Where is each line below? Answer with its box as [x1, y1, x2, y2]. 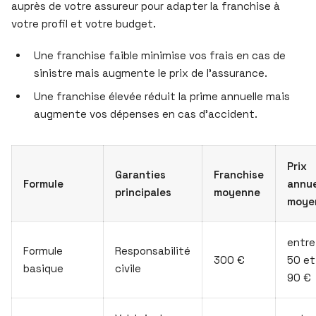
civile [115, 261, 141, 275]
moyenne [214, 185, 260, 199]
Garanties [115, 167, 166, 181]
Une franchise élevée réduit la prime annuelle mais [34, 89, 290, 103]
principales [115, 185, 171, 199]
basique [23, 261, 63, 275]
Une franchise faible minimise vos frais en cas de [34, 48, 286, 62]
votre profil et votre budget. [11, 16, 156, 30]
